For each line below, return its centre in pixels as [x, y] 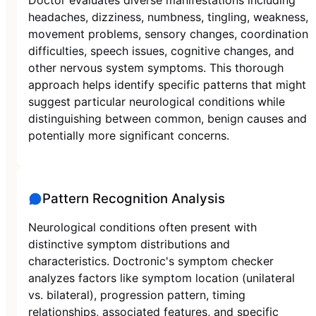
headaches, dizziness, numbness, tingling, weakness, [168, 17]
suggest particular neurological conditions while [157, 101]
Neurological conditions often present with [142, 227]
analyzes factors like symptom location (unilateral [162, 278]
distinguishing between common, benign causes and [168, 118]
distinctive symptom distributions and [129, 244]
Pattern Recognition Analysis [134, 199]
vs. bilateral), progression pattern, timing [137, 295]
